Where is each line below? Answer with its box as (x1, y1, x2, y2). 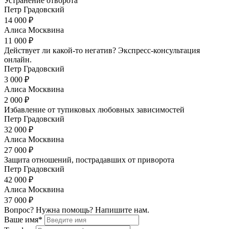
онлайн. (4, 55, 32, 64)
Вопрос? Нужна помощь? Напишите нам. (4, 205, 149, 214)
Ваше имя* (4, 215, 42, 224)
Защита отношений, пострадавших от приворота (4, 155, 174, 164)
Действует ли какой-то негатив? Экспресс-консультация (4, 45, 200, 55)
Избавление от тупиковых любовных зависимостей (4, 105, 185, 114)
